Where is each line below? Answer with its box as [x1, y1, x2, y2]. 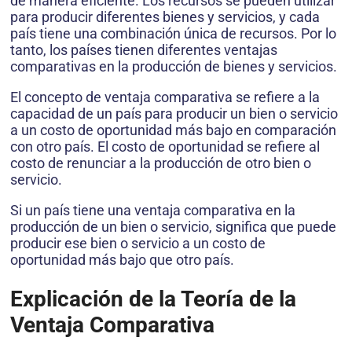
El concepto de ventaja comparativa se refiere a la [10, 88, 320, 105]
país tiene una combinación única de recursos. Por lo [10, 24, 336, 42]
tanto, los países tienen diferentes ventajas [10, 41, 277, 58]
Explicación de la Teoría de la [10, 286, 296, 313]
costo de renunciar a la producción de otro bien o [10, 154, 311, 171]
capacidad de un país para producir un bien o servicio [10, 104, 338, 122]
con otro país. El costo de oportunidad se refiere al [10, 137, 320, 155]
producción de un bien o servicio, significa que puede [10, 218, 336, 235]
